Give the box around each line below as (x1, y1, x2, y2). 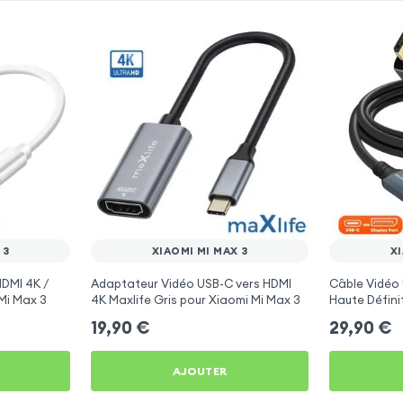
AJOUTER (172, 363, 228, 378)
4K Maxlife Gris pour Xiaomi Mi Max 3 (90, 291, 300, 308)
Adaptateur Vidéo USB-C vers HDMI (90, 275, 291, 291)
